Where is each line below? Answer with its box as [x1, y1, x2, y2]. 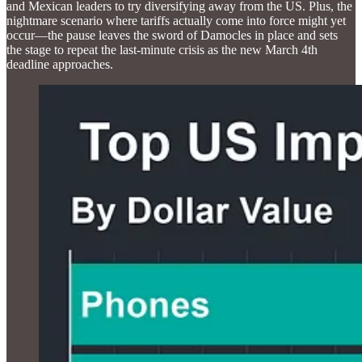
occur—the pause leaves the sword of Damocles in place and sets [6, 27, 338, 42]
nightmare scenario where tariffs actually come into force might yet [6, 13, 346, 27]
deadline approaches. [6, 57, 113, 71]
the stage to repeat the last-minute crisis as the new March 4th [6, 42, 318, 57]
